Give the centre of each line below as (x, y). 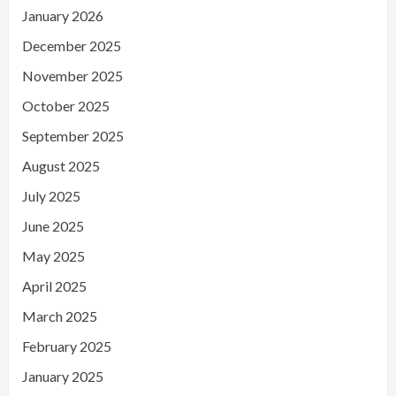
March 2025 (60, 316)
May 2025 (53, 255)
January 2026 (63, 15)
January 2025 (63, 376)
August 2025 (61, 165)
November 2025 (72, 75)
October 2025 (66, 105)
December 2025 (72, 45)
